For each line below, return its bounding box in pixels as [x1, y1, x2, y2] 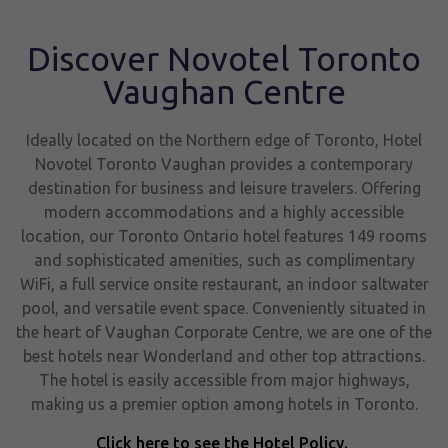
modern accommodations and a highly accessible [44, 203, 404, 221]
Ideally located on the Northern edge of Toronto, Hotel [26, 131, 422, 149]
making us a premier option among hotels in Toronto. [30, 395, 418, 413]
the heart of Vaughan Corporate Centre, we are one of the [16, 323, 432, 341]
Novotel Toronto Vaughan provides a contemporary [35, 155, 413, 173]
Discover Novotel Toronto [27, 40, 421, 77]
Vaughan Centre [102, 73, 346, 110]
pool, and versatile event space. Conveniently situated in [22, 299, 426, 317]
